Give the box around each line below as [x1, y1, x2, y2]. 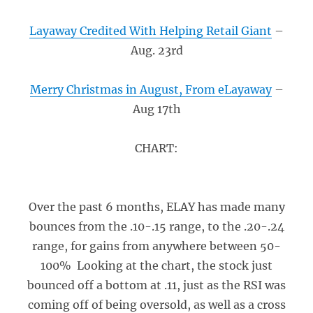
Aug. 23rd [130, 43, 183, 57]
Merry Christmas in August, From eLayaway [29, 82, 272, 96]
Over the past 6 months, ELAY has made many [28, 200, 285, 214]
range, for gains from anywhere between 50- [32, 239, 281, 253]
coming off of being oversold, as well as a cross [27, 298, 286, 312]
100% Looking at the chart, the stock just [41, 259, 272, 272]
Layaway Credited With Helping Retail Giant [29, 24, 272, 38]
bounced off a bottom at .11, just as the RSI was [27, 278, 286, 292]
